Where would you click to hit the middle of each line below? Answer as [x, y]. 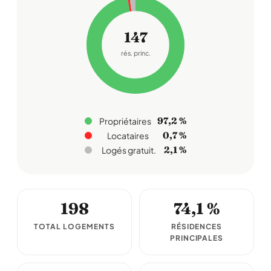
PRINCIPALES [197, 238]
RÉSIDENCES [197, 227]
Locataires [128, 135]
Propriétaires [125, 121]
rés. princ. [135, 53]
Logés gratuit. [129, 150]
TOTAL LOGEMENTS [74, 227]
